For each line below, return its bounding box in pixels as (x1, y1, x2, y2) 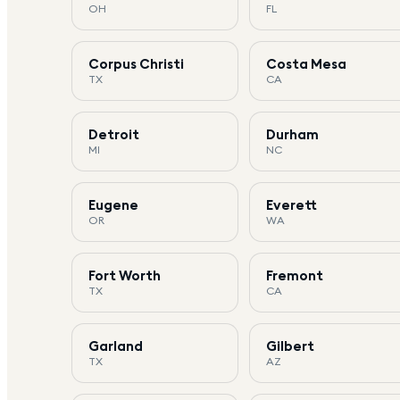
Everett (266, 196, 318, 213)
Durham (266, 125, 320, 143)
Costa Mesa (266, 54, 347, 72)
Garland (88, 337, 143, 354)
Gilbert (266, 337, 315, 354)
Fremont (266, 266, 324, 284)
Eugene (88, 196, 138, 213)
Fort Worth (88, 266, 161, 284)
